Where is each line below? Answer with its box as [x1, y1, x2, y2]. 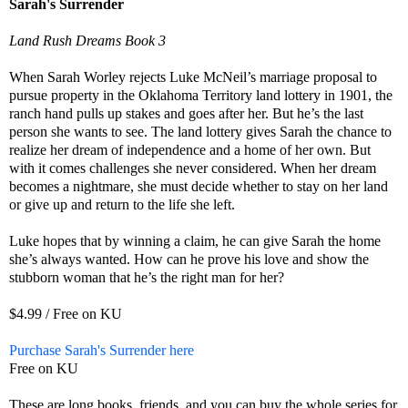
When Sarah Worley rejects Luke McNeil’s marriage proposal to [9, 69, 377, 86]
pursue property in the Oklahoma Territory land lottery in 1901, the [9, 87, 393, 104]
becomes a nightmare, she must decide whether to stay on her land [9, 178, 388, 195]
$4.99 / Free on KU [9, 306, 122, 322]
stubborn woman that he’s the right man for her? [9, 270, 284, 286]
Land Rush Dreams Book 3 [9, 33, 166, 49]
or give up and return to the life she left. [9, 197, 235, 213]
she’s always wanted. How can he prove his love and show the [9, 251, 369, 268]
